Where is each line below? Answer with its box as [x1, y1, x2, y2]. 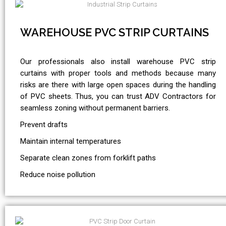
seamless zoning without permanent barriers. [20, 103, 170, 113]
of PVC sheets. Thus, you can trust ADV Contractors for [20, 92, 216, 101]
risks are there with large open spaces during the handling [20, 80, 216, 90]
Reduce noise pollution [20, 170, 95, 180]
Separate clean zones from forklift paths [20, 153, 156, 163]
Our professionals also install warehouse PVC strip [20, 57, 216, 67]
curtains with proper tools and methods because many [20, 69, 216, 78]
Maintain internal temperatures [20, 137, 121, 146]
